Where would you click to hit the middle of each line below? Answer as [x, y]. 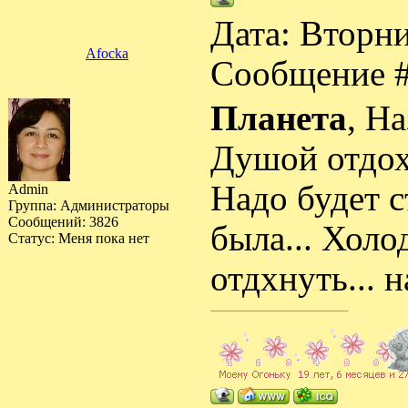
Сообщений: [49, 222]
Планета [279, 118]
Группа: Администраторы [89, 205]
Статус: [33, 238]
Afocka [107, 53]
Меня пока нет [104, 238]
